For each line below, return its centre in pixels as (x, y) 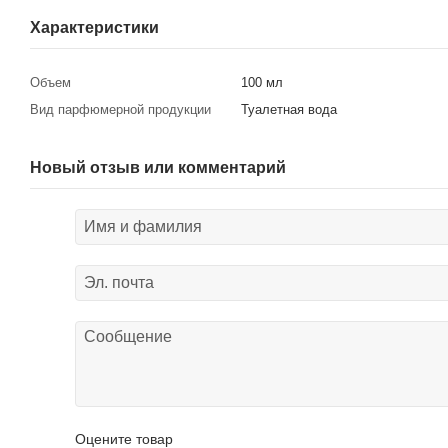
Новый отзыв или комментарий (158, 167)
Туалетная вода (289, 109)
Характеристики (94, 27)
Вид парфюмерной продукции (120, 109)
